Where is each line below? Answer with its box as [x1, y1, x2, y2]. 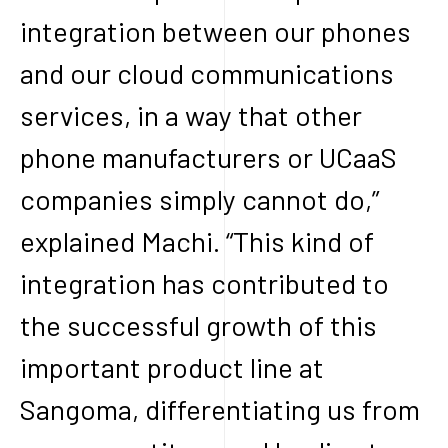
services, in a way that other [20, 97, 362, 132]
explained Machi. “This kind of [20, 223, 374, 258]
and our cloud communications [20, 55, 394, 90]
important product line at [20, 349, 324, 384]
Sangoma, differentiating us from [20, 391, 420, 426]
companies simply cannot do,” [20, 181, 379, 216]
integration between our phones [20, 13, 411, 48]
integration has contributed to [20, 265, 389, 300]
